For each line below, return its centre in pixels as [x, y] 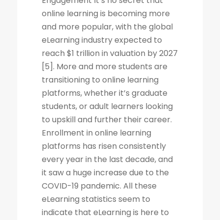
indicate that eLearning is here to [105, 212]
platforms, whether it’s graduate [105, 93]
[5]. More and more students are [105, 66]
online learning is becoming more [106, 13]
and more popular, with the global [107, 27]
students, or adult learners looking [107, 106]
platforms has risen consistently [104, 146]
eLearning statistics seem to [96, 199]
